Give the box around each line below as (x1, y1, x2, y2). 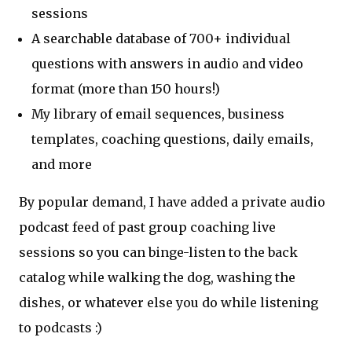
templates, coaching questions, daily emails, (31, 131, 313, 148)
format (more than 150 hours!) (31, 81, 220, 97)
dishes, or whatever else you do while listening (19, 295, 318, 311)
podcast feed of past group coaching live (19, 219, 276, 236)
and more (31, 156, 92, 173)
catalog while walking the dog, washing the (19, 269, 295, 286)
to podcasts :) (19, 320, 102, 336)
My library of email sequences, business (31, 106, 284, 123)
